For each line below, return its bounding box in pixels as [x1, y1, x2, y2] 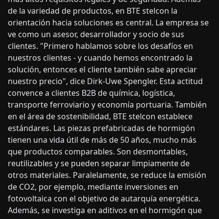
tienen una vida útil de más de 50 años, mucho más [8, 134, 197, 146]
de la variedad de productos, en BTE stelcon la [8, 5, 177, 17]
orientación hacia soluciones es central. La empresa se [8, 17, 209, 28]
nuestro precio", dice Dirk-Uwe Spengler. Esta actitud [8, 76, 203, 87]
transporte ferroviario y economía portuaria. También [8, 99, 207, 110]
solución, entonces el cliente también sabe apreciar [8, 64, 197, 75]
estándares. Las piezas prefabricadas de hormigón [8, 123, 195, 134]
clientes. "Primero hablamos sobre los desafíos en [8, 41, 193, 52]
